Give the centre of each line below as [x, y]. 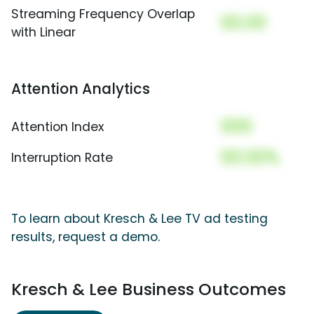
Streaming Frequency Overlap [103, 14]
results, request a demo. [86, 237]
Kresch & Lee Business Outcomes [149, 289]
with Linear [43, 33]
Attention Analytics [81, 89]
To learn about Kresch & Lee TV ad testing [139, 219]
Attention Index [57, 127]
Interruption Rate [62, 158]
